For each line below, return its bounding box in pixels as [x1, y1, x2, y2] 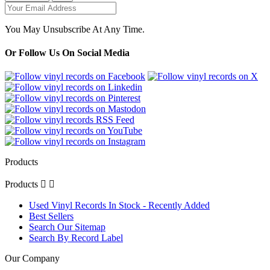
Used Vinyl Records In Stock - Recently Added [29, 200, 210, 211]
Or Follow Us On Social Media [5, 48, 130, 58]
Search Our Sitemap [29, 222, 105, 233]
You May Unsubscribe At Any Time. [5, 24, 145, 34]
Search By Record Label [29, 233, 123, 243]
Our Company [5, 253, 60, 264]
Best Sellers [29, 211, 74, 222]
